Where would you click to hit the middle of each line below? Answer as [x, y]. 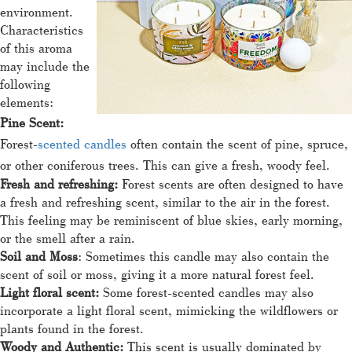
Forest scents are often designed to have [233, 183]
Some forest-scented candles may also [208, 291]
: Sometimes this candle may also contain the [203, 255]
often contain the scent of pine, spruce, [237, 143]
